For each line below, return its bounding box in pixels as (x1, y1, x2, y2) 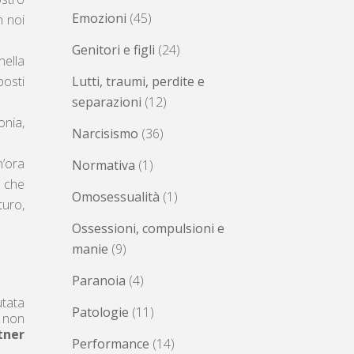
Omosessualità (72, 188, 160, 206)
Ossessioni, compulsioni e (72, 220, 224, 238)
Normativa (72, 156, 135, 175)
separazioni (72, 93, 141, 111)
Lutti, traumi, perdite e (72, 73, 205, 91)
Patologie (72, 303, 129, 322)
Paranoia (72, 272, 126, 290)
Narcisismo (72, 125, 138, 143)
